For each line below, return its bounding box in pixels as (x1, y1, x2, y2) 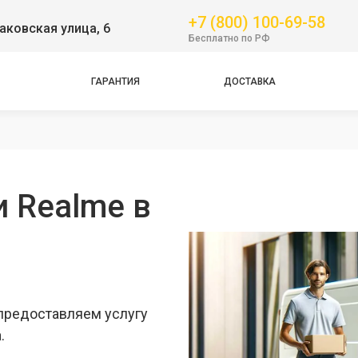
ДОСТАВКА (224, 75, 276, 87)
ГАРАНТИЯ (90, 75, 140, 87)
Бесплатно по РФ (189, 32, 270, 44)
